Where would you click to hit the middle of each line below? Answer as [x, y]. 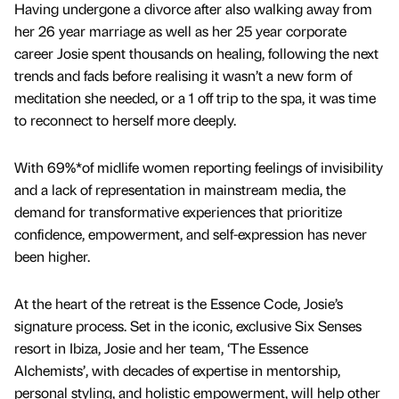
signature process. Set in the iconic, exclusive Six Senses [188, 326]
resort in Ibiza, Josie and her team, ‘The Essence [161, 348]
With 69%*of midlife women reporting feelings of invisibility [199, 167]
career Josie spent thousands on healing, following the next [196, 53]
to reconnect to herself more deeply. [127, 119]
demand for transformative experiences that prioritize [178, 212]
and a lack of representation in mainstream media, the [180, 190]
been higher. [54, 256]
